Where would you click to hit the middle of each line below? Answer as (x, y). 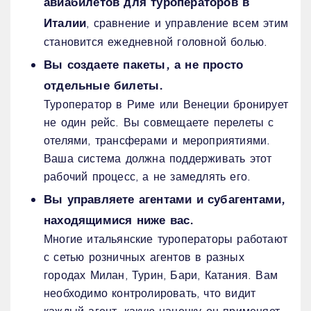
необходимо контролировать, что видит (150, 293)
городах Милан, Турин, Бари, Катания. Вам (161, 275)
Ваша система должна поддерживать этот (158, 158)
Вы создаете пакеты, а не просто (144, 64)
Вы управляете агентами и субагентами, (165, 199)
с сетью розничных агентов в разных (144, 257)
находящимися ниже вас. (119, 220)
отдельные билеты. (104, 85)
